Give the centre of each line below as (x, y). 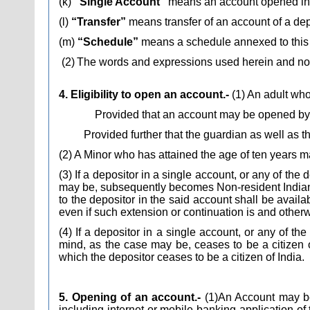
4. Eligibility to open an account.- (145, 94)
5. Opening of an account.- (132, 297)
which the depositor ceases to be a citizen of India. (182, 257)
